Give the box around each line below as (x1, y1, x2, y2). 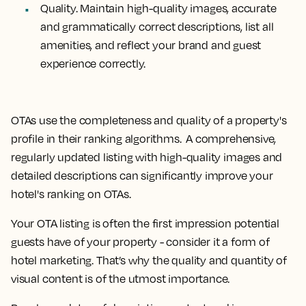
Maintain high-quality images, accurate (77, 1, 277, 15)
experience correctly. (40, 57, 146, 70)
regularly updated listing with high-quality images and (11, 150, 283, 164)
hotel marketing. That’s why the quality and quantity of (11, 253, 288, 267)
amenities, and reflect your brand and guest (40, 38, 262, 52)
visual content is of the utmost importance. (11, 272, 230, 286)
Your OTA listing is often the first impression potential (11, 217, 279, 230)
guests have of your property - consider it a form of (11, 235, 270, 249)
